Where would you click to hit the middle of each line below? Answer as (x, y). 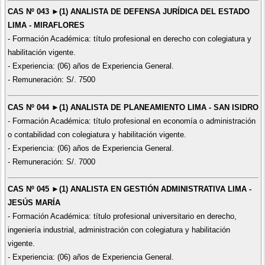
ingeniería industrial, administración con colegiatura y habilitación (119, 230)
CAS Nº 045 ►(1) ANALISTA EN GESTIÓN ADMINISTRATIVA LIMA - (129, 189)
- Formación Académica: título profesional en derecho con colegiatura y (129, 39)
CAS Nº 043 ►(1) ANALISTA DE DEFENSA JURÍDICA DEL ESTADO (128, 12)
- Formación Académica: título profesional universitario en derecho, (122, 216)
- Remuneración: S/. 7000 (51, 161)
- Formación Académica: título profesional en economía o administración (131, 121)
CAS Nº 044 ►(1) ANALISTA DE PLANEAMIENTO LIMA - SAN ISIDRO (133, 107)
